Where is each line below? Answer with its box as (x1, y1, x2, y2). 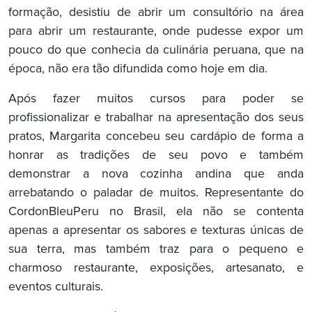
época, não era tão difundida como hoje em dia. (8, 61, 267, 77)
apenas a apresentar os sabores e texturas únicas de (8, 223, 304, 239)
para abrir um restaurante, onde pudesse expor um (8, 24, 304, 40)
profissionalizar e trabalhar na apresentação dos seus (8, 110, 304, 126)
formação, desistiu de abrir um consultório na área (8, 5, 304, 21)
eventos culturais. (8, 279, 103, 295)
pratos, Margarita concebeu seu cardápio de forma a (8, 129, 304, 145)
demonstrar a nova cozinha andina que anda (8, 166, 304, 182)
